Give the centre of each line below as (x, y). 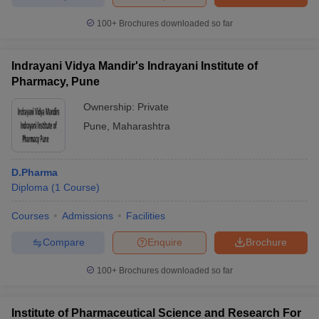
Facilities (146, 215)
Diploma (30, 187)
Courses (30, 215)
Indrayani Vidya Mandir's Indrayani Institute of (135, 66)
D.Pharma (35, 172)
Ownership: (110, 106)
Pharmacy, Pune (56, 81)
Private (153, 106)
